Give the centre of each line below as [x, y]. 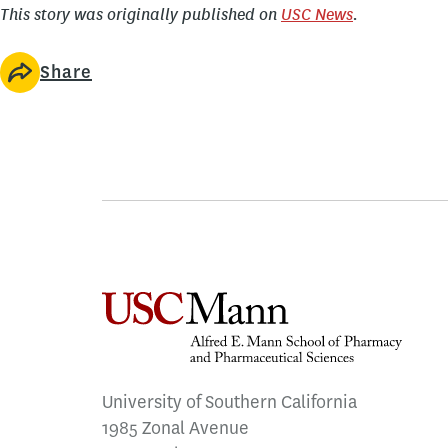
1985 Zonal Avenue [175, 428]
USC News [317, 14]
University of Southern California [229, 402]
